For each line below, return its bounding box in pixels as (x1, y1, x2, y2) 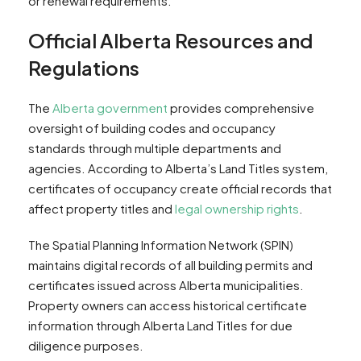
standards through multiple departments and (28, 140, 281, 156)
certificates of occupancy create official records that (28, 180, 332, 197)
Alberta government (52, 100, 168, 116)
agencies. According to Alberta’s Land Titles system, (28, 160, 328, 176)
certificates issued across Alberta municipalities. (28, 277, 304, 293)
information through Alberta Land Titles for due (28, 317, 293, 334)
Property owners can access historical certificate (28, 297, 307, 313)
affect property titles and (28, 201, 175, 217)
